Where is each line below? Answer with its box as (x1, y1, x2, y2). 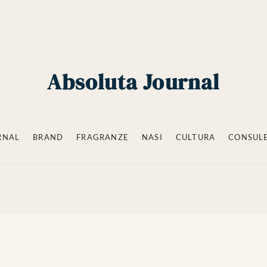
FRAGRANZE (76, 132, 129, 142)
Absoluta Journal (47, 67, 220, 97)
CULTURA (175, 132, 216, 142)
